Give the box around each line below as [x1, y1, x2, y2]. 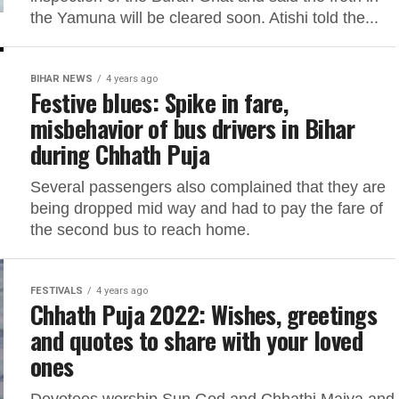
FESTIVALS [30, 285, 83, 297]
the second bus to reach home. [30, 221, 250, 239]
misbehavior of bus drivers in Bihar [30, 110, 354, 146]
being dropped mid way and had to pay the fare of [30, 199, 383, 217]
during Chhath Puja [30, 136, 210, 172]
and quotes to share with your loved [30, 322, 362, 358]
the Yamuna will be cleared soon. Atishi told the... [30, 9, 379, 27]
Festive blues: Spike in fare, [30, 85, 289, 120]
